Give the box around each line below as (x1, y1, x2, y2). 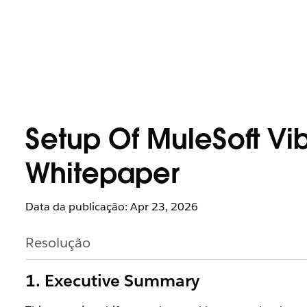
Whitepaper (25, 162, 180, 190)
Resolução (25, 234, 90, 251)
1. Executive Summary (25, 270, 199, 291)
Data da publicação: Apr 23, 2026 (25, 199, 198, 214)
